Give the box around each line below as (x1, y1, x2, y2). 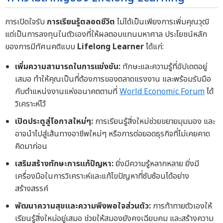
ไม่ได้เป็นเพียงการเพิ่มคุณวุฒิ (115, 16, 209, 28)
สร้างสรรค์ (15, 182, 48, 195)
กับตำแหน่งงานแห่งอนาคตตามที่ (15, 85, 119, 98)
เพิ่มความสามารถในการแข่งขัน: (15, 60, 120, 73)
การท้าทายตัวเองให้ (151, 200, 212, 212)
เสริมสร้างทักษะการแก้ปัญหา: (15, 157, 113, 170)
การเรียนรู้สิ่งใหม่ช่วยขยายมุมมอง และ (93, 115, 215, 127)
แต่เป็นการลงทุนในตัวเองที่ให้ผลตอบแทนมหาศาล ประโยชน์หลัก (5, 28, 207, 41)
